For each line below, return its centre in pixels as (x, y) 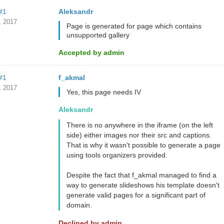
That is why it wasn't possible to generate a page (143, 145)
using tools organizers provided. (117, 155)
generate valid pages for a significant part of (136, 195)
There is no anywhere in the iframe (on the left (139, 125)
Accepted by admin (91, 52)
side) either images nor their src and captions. (139, 135)
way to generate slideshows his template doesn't (143, 185)
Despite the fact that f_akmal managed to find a (141, 175)
